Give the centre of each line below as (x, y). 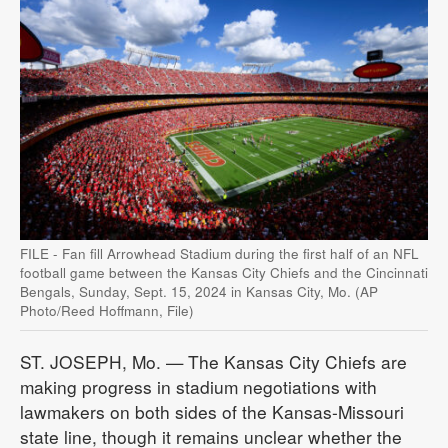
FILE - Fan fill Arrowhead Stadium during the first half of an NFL (219, 253)
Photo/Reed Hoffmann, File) (107, 310)
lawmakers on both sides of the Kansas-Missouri (212, 411)
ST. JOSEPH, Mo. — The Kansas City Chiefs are (213, 361)
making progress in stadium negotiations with (198, 386)
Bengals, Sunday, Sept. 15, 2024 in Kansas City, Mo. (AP (199, 291)
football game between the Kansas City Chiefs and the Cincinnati (224, 272)
